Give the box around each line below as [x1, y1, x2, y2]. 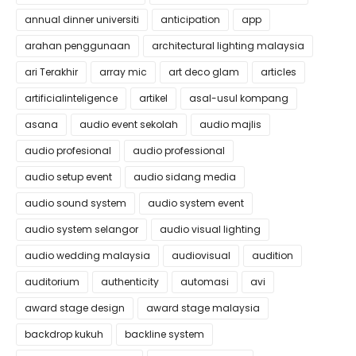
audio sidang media [133, 170, 236, 184]
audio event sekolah [79, 118, 178, 131]
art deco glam [168, 65, 239, 79]
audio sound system [25, 196, 126, 210]
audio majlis [199, 118, 261, 131]
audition [252, 249, 293, 262]
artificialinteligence [25, 91, 118, 105]
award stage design [25, 301, 125, 315]
